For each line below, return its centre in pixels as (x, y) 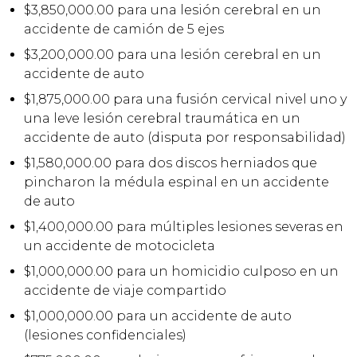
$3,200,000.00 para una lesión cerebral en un (173, 54)
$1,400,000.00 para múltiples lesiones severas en (184, 226)
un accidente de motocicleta (120, 245)
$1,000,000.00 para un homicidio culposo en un (181, 271)
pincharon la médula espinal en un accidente (177, 182)
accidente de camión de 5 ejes (124, 29)
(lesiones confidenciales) (105, 335)
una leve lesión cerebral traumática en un (162, 118)
